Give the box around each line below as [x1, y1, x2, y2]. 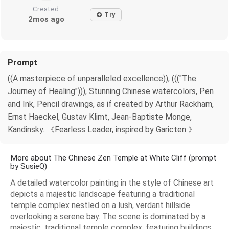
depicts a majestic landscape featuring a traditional [10, 189, 195, 199]
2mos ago [28, 15, 64, 25]
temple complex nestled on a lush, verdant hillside [10, 200, 190, 211]
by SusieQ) [10, 162, 47, 171]
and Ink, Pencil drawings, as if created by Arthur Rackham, [8, 99, 214, 109]
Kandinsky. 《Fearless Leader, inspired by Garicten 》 [8, 125, 196, 135]
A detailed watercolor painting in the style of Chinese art [10, 178, 214, 188]
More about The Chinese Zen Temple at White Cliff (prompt [10, 153, 216, 163]
